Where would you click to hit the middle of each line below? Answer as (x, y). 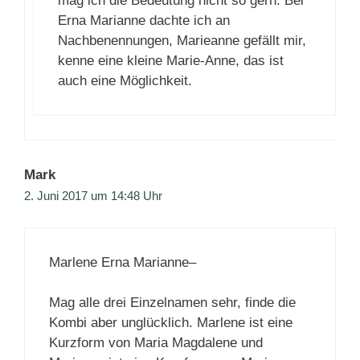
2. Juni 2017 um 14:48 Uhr (93, 196)
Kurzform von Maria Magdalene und (156, 343)
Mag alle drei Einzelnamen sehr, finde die (172, 303)
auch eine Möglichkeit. (125, 81)
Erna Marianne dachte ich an (144, 21)
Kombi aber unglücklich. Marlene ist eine (171, 323)
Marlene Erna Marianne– (123, 262)
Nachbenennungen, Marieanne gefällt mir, (182, 41)
